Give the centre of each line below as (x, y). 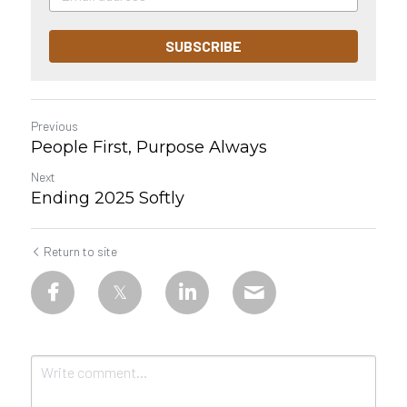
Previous (55, 125)
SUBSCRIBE (203, 45)
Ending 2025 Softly (108, 198)
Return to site (80, 251)
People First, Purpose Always (149, 147)
